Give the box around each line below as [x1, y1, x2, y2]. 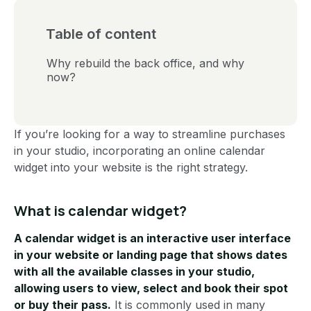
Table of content [46, 26, 156, 43]
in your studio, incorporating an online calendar [14, 144, 265, 158]
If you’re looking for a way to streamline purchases [14, 127, 285, 142]
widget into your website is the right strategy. [14, 160, 248, 175]
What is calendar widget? [14, 201, 187, 221]
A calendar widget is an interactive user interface [14, 231, 291, 246]
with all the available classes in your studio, [14, 264, 255, 279]
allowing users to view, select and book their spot [14, 281, 288, 296]
